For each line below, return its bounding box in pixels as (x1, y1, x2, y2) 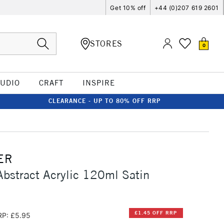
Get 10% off (110, 3, 146, 11)
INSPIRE (82, 78, 115, 87)
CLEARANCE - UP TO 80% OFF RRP (48, 97, 160, 104)
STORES (90, 38, 122, 48)
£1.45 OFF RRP (134, 209, 177, 216)
